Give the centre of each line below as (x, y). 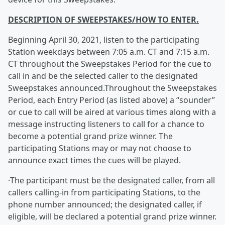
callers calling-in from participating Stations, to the (104, 192)
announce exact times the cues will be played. (94, 160)
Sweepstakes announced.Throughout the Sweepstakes (113, 88)
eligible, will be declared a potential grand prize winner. (112, 216)
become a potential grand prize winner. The (90, 136)
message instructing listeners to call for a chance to (106, 124)
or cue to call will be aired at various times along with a (112, 112)
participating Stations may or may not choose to (100, 148)
